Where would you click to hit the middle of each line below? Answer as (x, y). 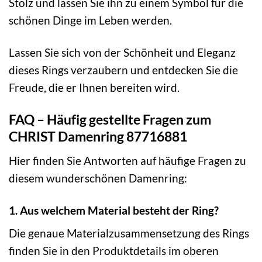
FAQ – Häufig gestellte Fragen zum (110, 120)
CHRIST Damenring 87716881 (98, 137)
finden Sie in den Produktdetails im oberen (114, 251)
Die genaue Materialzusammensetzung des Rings (129, 233)
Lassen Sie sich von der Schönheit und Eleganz (122, 53)
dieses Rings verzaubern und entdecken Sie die (123, 70)
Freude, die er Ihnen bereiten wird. (94, 88)
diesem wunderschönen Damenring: (98, 178)
